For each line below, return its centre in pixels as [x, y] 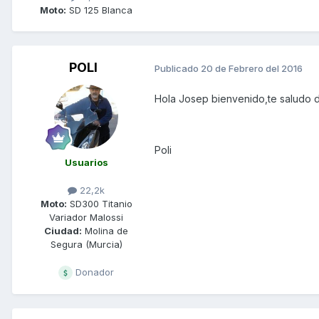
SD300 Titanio [99, 204]
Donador [93, 272]
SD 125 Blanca [99, 10]
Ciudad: [63, 231]
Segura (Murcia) [86, 245]
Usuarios [86, 163]
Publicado [178, 68]
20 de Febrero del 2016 [252, 68]
